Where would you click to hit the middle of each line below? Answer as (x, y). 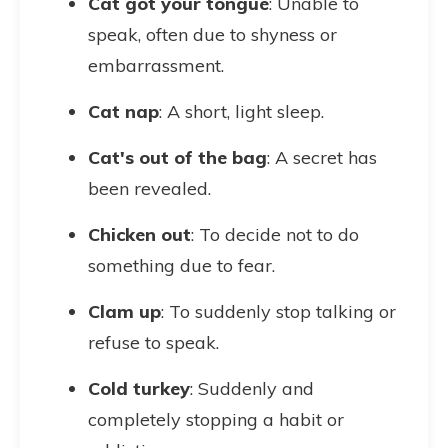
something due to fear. (181, 265)
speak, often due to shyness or (212, 34)
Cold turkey (139, 388)
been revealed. (149, 188)
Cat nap (123, 111)
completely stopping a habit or (216, 419)
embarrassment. (156, 65)
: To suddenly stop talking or (278, 311)
